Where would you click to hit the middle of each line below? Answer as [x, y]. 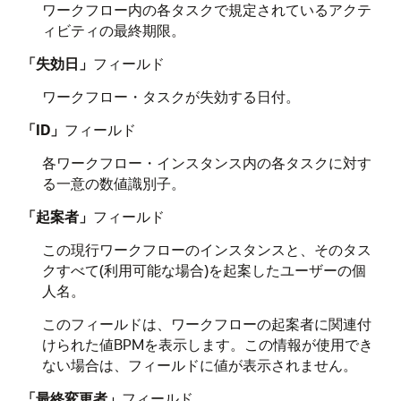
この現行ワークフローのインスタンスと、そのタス [206, 249]
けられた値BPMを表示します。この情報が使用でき [207, 344]
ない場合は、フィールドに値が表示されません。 [199, 365]
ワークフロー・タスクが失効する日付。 [171, 96]
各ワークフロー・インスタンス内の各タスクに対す [206, 162]
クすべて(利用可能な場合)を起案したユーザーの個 [204, 270]
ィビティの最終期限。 [113, 30]
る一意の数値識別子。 [113, 183]
